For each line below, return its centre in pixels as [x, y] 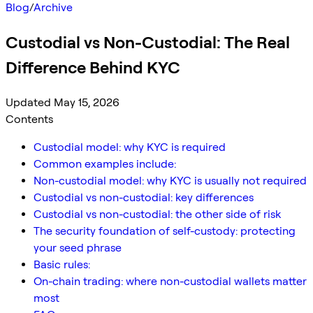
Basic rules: [62, 264]
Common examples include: [105, 163]
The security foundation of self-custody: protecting [165, 231]
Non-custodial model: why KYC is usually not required [170, 180]
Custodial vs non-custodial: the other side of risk [157, 214]
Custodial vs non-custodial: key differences [144, 197]
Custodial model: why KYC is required [130, 147]
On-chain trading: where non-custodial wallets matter [170, 281]
